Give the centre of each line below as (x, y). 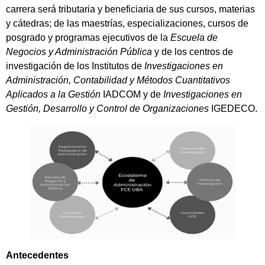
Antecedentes (37, 255)
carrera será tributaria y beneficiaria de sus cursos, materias (130, 9)
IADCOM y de (132, 94)
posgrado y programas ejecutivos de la (88, 37)
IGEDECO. (234, 108)
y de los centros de (193, 51)
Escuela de (194, 37)
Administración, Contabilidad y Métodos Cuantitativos (118, 80)
